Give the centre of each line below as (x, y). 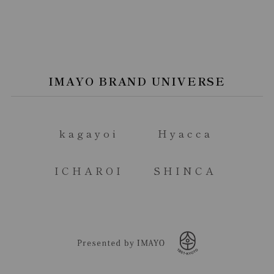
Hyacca (185, 134)
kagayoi (89, 134)
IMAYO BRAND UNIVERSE (137, 81)
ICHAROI (89, 171)
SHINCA (185, 171)
